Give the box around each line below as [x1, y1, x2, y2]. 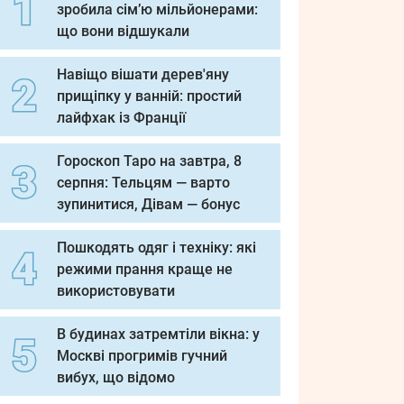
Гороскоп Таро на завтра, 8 [57, 152, 242, 170]
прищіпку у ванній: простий [57, 87, 242, 105]
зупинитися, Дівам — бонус [57, 196, 240, 213]
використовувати [57, 282, 175, 299]
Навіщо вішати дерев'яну [57, 66, 229, 83]
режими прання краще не [57, 261, 233, 278]
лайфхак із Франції [57, 109, 186, 126]
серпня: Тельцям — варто [57, 174, 230, 191]
